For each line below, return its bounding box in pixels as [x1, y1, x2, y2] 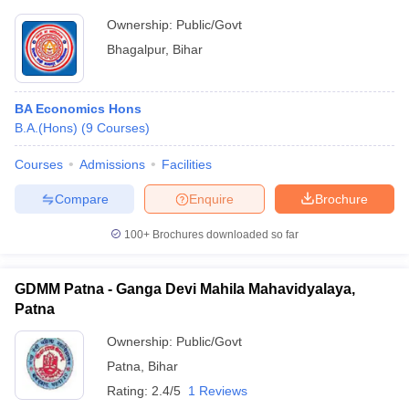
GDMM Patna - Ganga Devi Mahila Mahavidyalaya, [15, 281, 355, 297]
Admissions [79, 157, 145, 172]
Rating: [107, 383, 152, 398]
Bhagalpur [107, 42, 165, 57]
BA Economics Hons [15, 101, 142, 116]
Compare [54, 191, 109, 206]
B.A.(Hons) [15, 121, 78, 135]
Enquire [189, 191, 234, 206]
